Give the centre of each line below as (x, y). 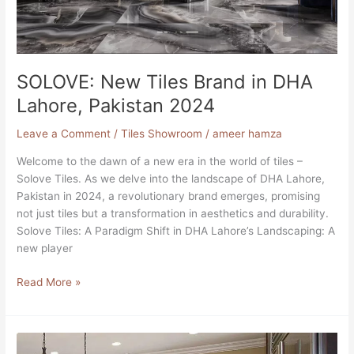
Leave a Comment (64, 134)
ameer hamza (248, 134)
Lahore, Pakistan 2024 (116, 105)
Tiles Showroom (162, 134)
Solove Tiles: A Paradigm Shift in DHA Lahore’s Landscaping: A (176, 231)
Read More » (49, 282)
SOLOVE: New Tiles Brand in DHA (165, 81)
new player (45, 249)
